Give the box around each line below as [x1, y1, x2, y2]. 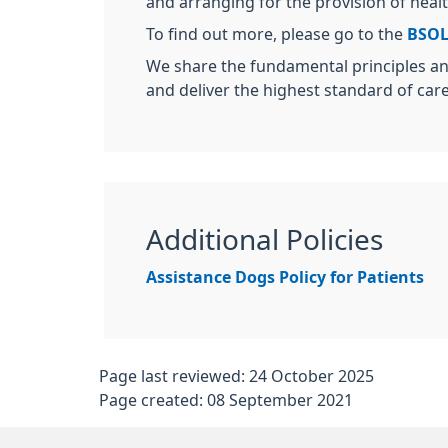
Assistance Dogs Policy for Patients [146, 269, 424, 285]
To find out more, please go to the [146, 26, 407, 42]
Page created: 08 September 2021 [99, 392, 353, 408]
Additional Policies [146, 226, 383, 254]
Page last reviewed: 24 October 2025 [99, 368, 374, 384]
